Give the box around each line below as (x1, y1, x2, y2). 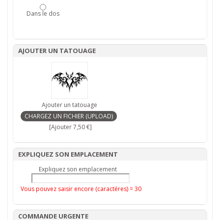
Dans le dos (26, 9, 59, 18)
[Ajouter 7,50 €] (47, 122, 92, 131)
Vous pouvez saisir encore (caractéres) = (21, 184, 135, 193)
